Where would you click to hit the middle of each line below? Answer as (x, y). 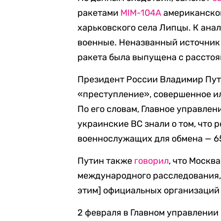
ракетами (99, 13)
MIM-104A (141, 13)
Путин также (106, 161)
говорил (152, 161)
